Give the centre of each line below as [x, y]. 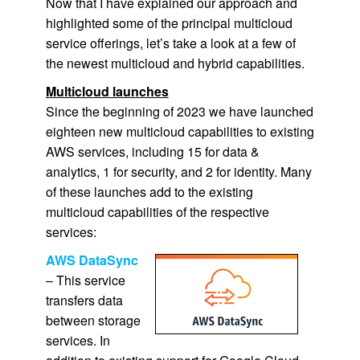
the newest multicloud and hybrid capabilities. [175, 63]
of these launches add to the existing [149, 192]
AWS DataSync [92, 260]
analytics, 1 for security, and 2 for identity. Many [178, 172]
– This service [85, 280]
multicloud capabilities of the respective [157, 212]
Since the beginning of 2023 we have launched [179, 111]
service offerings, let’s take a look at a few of [170, 43]
